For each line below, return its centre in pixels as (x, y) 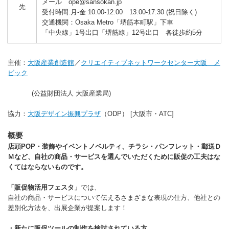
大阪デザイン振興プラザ (64, 113)
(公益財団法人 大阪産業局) (59, 93)
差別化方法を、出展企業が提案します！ (67, 208)
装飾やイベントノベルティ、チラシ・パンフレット (118, 146)
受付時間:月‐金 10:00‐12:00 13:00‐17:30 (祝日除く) (120, 12)
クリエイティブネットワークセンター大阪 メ (151, 62)
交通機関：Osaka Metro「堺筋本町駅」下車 (108, 22)
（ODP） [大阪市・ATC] (137, 113)
